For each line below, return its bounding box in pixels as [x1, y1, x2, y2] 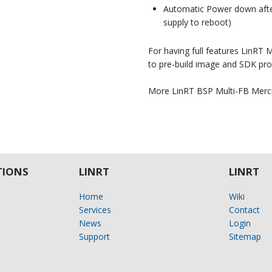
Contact [229, 204, 260, 216]
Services [78, 204, 111, 216]
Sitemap [229, 231, 262, 243]
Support [78, 231, 110, 243]
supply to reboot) [163, 16, 231, 28]
